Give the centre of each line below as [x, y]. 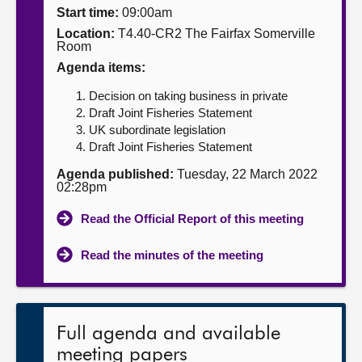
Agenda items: [101, 67]
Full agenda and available [168, 334]
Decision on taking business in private [188, 96]
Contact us [50, 76]
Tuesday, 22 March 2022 [246, 174]
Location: [86, 34]
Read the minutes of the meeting [172, 255]
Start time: [88, 13]
